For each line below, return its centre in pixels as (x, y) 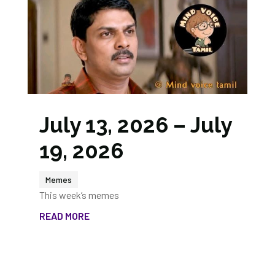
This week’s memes (79, 195)
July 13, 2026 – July (135, 125)
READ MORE (64, 216)
